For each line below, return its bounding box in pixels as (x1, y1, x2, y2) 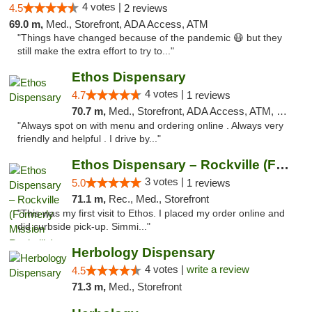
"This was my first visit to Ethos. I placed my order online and (17, 208, 285, 219)
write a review (186, 263, 249, 275)
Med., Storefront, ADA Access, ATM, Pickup (108, 105, 276, 117)
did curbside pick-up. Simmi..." (17, 221, 150, 232)
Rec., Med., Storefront (108, 193, 209, 205)
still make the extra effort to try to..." (17, 46, 174, 56)
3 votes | (144, 175, 187, 187)
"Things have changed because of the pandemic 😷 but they (17, 33, 282, 43)
